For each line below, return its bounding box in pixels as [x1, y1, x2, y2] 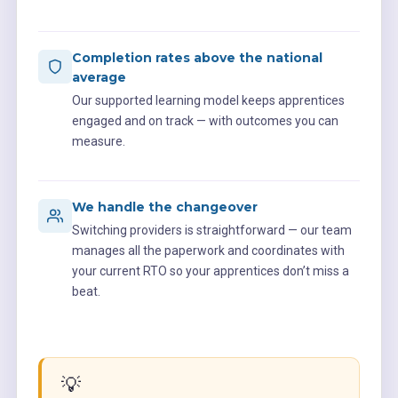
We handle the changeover [71, 198, 258, 215]
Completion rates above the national [71, 49, 322, 66]
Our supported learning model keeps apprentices [71, 92, 345, 107]
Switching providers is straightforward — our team [71, 222, 352, 237]
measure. [71, 133, 125, 148]
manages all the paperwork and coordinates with [71, 243, 345, 258]
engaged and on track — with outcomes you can [71, 113, 338, 128]
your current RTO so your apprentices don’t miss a [71, 263, 349, 278]
